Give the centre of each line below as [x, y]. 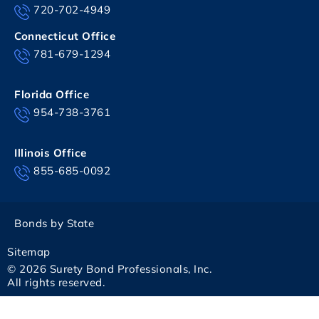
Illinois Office [51, 152]
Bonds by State [54, 223]
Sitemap [29, 251]
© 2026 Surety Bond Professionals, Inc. [109, 268]
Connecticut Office [65, 36]
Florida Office [52, 94]
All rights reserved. [56, 282]
